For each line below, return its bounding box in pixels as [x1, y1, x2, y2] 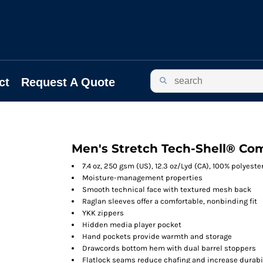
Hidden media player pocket [82, 220, 181, 229]
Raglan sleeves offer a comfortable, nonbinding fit [82, 197, 257, 205]
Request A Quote [21, 75, 115, 89]
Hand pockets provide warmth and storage [82, 232, 232, 241]
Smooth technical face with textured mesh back [82, 185, 251, 194]
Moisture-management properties [82, 173, 203, 182]
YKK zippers [82, 208, 124, 217]
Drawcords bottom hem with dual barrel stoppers [82, 244, 256, 252]
